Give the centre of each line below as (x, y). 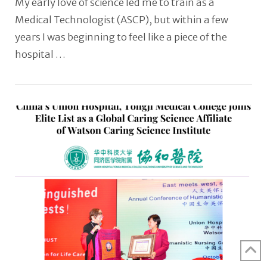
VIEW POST (133, 165)
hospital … (40, 54)
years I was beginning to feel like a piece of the (121, 37)
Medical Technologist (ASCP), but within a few (121, 20)
